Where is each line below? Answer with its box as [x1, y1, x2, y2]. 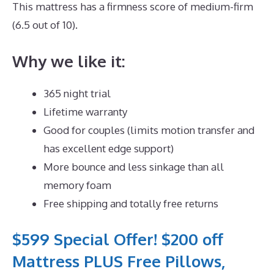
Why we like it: [12, 50, 125, 71]
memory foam [43, 178, 111, 191]
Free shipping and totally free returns [43, 196, 218, 210]
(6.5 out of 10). [12, 18, 78, 32]
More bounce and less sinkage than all [43, 160, 224, 173]
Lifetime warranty [43, 105, 127, 118]
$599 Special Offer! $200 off [12, 229, 223, 250]
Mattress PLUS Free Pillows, [12, 251, 225, 272]
